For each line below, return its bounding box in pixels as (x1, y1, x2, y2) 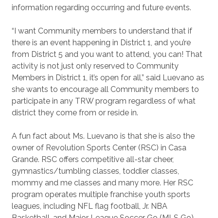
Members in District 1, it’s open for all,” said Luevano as (12, 73, 204, 82)
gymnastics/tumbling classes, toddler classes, (12, 166, 179, 176)
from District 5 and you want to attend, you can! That (12, 50, 202, 59)
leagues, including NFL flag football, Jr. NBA (12, 201, 167, 211)
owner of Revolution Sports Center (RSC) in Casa (12, 143, 186, 152)
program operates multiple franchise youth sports (12, 190, 190, 199)
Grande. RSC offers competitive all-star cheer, (12, 155, 174, 164)
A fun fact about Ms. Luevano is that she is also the (12, 131, 195, 141)
